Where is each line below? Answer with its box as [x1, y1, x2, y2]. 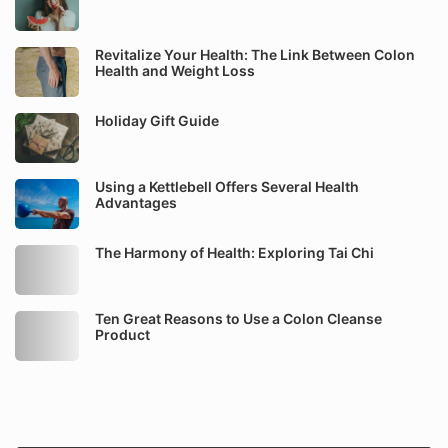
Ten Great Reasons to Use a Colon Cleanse [95, 310, 382, 327]
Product [95, 326, 150, 343]
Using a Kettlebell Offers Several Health [95, 178, 359, 195]
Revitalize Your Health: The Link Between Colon [95, 46, 415, 63]
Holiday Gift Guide [95, 112, 219, 129]
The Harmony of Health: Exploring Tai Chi [95, 244, 374, 261]
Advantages [95, 194, 177, 211]
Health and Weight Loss [95, 62, 255, 79]
